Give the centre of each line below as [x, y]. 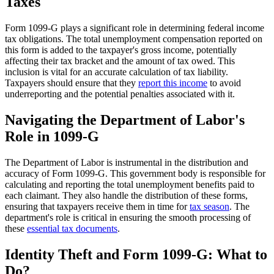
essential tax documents [72, 228]
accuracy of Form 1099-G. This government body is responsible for [135, 173]
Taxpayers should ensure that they [72, 83]
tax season [209, 206]
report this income [173, 83]
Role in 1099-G [52, 136]
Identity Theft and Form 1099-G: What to [136, 254]
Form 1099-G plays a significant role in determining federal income [135, 28]
